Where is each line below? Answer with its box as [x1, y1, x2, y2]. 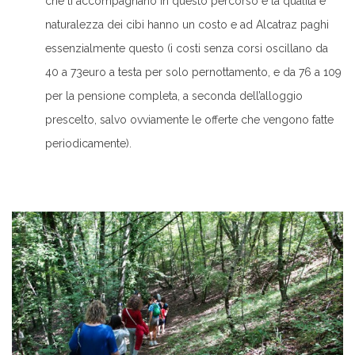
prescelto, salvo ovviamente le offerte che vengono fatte [45, 113, 334, 126]
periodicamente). [45, 136, 132, 150]
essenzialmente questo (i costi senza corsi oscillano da [45, 41, 328, 55]
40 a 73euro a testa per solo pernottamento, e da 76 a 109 [45, 65, 342, 78]
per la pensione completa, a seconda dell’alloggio [45, 89, 303, 102]
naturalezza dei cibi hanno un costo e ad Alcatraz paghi [45, 17, 329, 31]
